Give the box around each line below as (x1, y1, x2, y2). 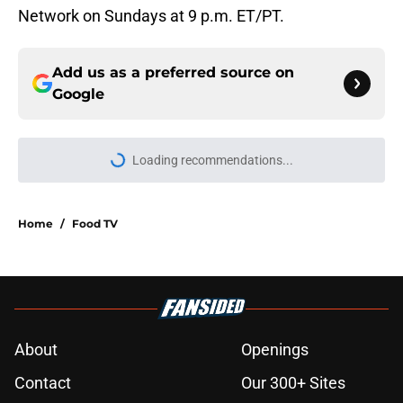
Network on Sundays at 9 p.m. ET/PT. (18, 6, 284, 26)
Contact (14, 373, 71, 393)
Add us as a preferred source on (52, 64, 294, 82)
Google (52, 85, 104, 103)
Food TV (72, 217, 118, 231)
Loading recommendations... (131, 153, 293, 168)
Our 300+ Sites (241, 373, 345, 393)
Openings (241, 340, 309, 360)
